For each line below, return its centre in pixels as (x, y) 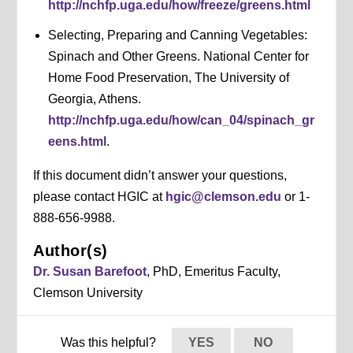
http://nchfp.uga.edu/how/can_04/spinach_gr (181, 120)
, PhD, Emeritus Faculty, (214, 271)
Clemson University (88, 292)
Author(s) (71, 250)
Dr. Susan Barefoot (90, 271)
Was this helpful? (110, 342)
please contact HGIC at (100, 196)
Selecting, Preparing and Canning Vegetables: (177, 35)
